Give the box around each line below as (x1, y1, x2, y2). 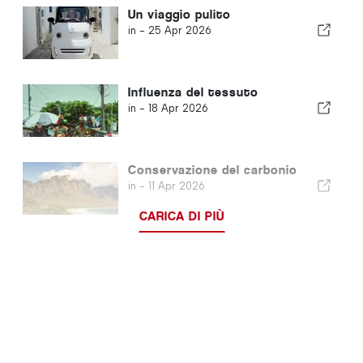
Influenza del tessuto (127, 83, 258, 100)
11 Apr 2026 (147, 179, 205, 192)
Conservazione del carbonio (127, 161, 297, 177)
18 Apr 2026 (147, 101, 208, 114)
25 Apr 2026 (147, 23, 211, 36)
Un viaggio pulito (127, 6, 231, 22)
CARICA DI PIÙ (139, 207, 224, 224)
